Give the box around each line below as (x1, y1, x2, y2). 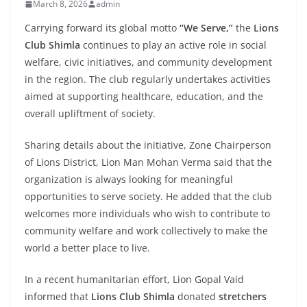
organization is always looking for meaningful (25, 173, 233, 186)
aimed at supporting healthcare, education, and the (25, 90, 263, 103)
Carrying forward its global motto (25, 21, 180, 35)
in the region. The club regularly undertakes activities (25, 73, 271, 86)
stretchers (219, 290, 267, 304)
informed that (25, 290, 91, 304)
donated (175, 290, 219, 304)
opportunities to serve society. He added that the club (25, 190, 272, 204)
